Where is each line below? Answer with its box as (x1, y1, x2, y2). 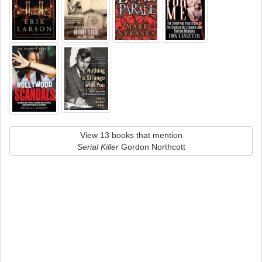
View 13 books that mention (80, 130, 182, 140)
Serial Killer (77, 142, 119, 151)
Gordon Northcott (118, 142, 185, 151)
